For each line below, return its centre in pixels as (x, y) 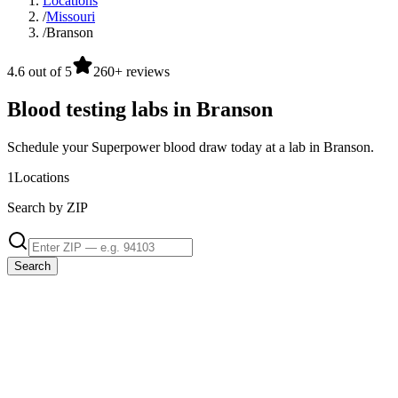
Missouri (71, 17)
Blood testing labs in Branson (140, 110)
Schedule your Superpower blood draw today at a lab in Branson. (191, 147)
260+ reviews (131, 72)
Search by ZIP (48, 208)
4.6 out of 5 (40, 72)
